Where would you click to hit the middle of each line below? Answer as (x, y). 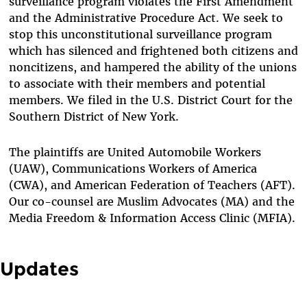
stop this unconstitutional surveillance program (140, 34)
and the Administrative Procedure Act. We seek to (146, 18)
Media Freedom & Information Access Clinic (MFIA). (152, 218)
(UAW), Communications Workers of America (133, 169)
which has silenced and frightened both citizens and (153, 51)
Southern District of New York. (94, 116)
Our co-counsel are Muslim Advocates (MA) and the (151, 201)
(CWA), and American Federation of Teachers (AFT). (152, 185)
